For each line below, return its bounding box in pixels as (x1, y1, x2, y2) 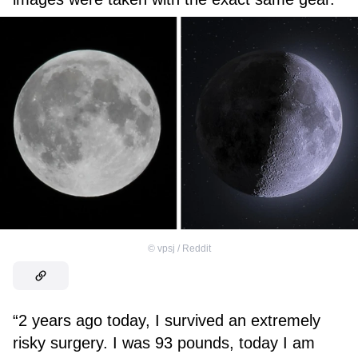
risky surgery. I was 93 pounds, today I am (13, 333, 315, 352)
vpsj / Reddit (157, 242, 211, 254)
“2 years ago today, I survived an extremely (13, 311, 320, 329)
